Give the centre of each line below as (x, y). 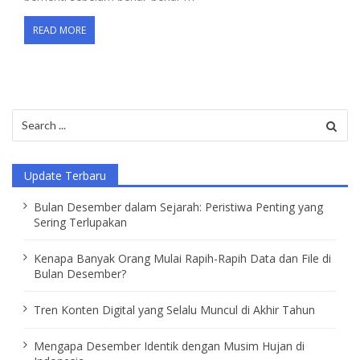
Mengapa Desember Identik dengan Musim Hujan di (169, 346)
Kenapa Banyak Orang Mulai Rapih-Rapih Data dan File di (182, 258)
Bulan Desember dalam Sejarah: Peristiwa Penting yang (178, 207)
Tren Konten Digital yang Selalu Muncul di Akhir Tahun (174, 310)
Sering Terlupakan (80, 222)
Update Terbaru (65, 175)
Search (29, 117)
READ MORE (59, 31)
